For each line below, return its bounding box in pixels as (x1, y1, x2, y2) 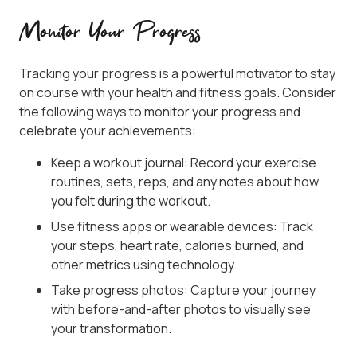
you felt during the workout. (51, 192, 210, 210)
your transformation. (51, 320, 171, 338)
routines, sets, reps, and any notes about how (51, 173, 319, 191)
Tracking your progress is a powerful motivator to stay (19, 65, 335, 83)
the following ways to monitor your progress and (19, 103, 300, 121)
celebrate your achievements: (19, 122, 196, 140)
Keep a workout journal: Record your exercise (51, 154, 316, 172)
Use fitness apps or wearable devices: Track (51, 218, 313, 236)
